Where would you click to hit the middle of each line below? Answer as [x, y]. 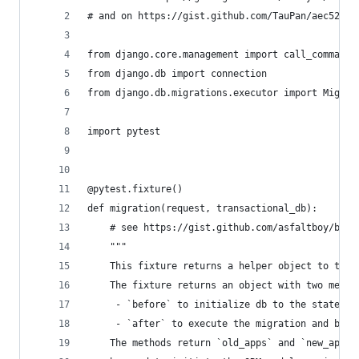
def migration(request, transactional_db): [202, 208]
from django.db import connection [177, 74]
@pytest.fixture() [135, 189]
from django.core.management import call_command [219, 54]
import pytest [124, 131]
